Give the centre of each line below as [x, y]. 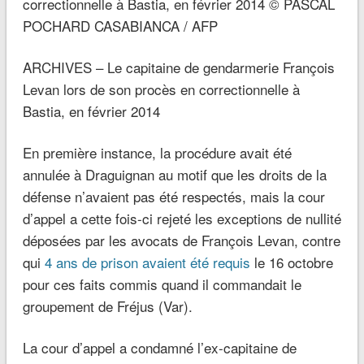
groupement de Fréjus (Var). [107, 306]
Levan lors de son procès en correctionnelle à [161, 89]
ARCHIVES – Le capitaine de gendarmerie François [178, 67]
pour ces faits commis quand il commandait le [162, 284]
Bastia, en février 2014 [91, 111]
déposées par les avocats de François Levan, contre [181, 240]
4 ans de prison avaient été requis [147, 262]
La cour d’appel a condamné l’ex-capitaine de [159, 348]
